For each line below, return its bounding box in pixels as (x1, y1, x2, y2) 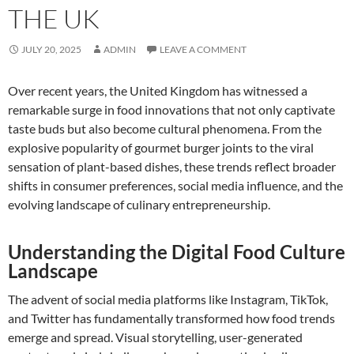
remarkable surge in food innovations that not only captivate (8, 101, 335, 117)
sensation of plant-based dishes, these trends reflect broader (8, 158, 336, 174)
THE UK (8, 2, 100, 35)
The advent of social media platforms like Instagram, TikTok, (8, 291, 328, 307)
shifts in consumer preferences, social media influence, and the (8, 177, 343, 193)
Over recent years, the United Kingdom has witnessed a (8, 82, 307, 98)
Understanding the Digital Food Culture (8, 239, 345, 263)
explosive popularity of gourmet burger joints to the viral (8, 139, 314, 155)
